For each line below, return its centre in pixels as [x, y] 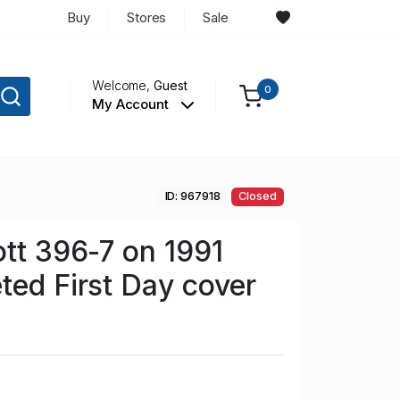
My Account [132, 104]
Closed [258, 196]
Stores [146, 17]
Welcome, [123, 86]
